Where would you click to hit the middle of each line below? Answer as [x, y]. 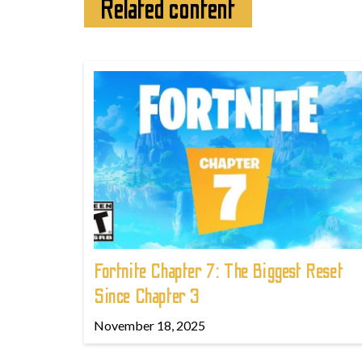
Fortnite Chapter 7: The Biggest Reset [219, 271]
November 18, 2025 [149, 325]
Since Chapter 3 [147, 297]
